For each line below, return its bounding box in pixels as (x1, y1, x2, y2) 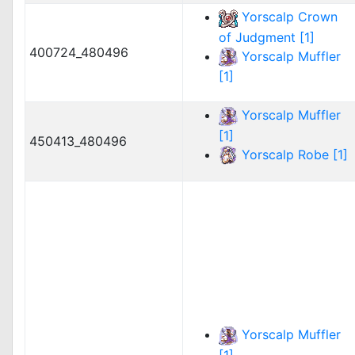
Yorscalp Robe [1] (242, 146, 348, 162)
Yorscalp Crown (242, 9, 338, 25)
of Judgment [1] (219, 29, 315, 45)
